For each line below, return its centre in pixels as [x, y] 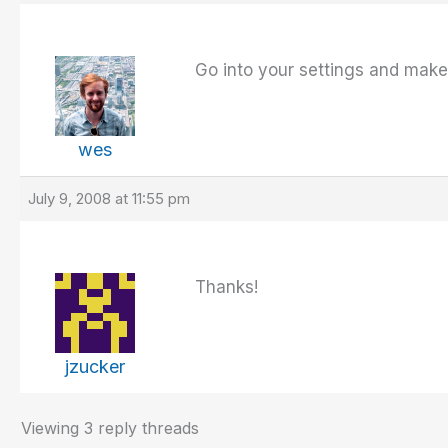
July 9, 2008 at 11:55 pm [109, 199]
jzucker [95, 367]
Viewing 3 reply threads [110, 428]
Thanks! [224, 287]
